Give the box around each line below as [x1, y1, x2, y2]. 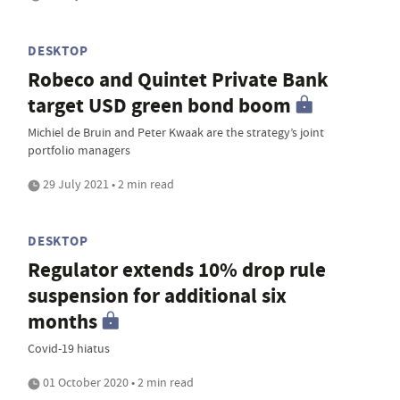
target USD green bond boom [28, 92, 291, 121]
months [28, 308, 97, 337]
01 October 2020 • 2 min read [40, 374, 194, 391]
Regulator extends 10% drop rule [28, 256, 326, 285]
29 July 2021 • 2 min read [40, 176, 174, 193]
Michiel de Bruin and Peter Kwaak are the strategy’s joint [28, 124, 324, 141]
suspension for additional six [28, 282, 287, 311]
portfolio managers [28, 142, 130, 159]
